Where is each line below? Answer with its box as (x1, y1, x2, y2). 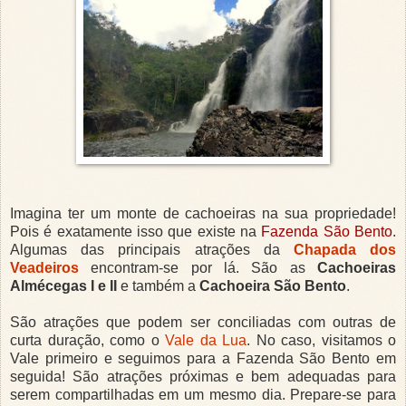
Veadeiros (10, 260, 79, 276)
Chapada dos (293, 242, 397, 258)
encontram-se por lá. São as (79, 260, 317, 276)
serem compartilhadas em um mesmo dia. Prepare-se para (10, 387, 396, 403)
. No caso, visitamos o (246, 333, 396, 349)
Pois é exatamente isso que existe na (10, 224, 262, 240)
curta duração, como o (10, 333, 165, 349)
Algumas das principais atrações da (10, 242, 294, 258)
